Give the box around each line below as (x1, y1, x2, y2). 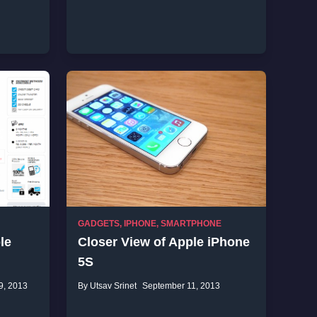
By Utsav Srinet (78, 281, 137, 291)
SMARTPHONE (161, 219, 221, 229)
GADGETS (78, 219, 120, 229)
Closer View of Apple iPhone (78, 235, 250, 249)
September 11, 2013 (142, 281, 220, 291)
